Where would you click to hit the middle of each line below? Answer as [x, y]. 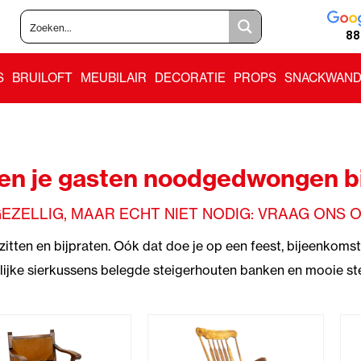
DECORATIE [190, 78]
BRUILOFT [42, 78]
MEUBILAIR [114, 78]
